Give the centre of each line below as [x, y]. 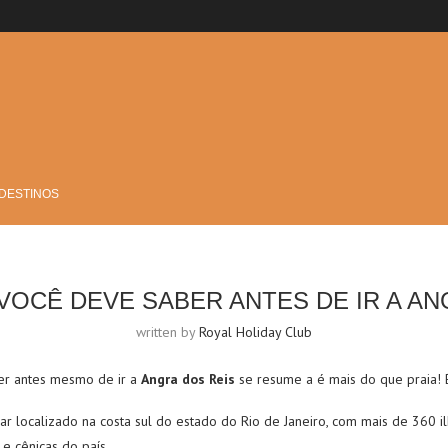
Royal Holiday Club [255, 332]
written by [167, 332]
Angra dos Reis [188, 379]
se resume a [274, 379]
